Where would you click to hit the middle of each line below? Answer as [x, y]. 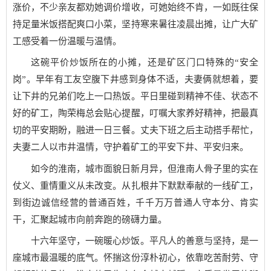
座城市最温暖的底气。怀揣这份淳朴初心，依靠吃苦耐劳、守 [135, 258]
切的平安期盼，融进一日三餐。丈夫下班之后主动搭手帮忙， [135, 130]
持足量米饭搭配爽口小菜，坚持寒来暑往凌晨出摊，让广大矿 [135, 24]
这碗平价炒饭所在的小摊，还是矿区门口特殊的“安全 [145, 62]
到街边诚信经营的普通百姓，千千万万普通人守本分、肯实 [135, 202]
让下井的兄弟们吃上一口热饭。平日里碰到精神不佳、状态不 [135, 96]
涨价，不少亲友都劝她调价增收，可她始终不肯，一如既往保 [135, 7]
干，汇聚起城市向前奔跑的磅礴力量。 [90, 219]
